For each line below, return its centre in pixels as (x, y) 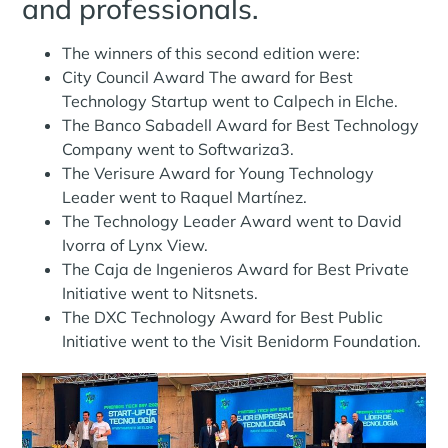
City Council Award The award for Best (208, 76)
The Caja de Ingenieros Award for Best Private (236, 268)
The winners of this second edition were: (211, 52)
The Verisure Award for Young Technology (218, 172)
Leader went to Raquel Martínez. (185, 196)
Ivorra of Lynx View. (135, 244)
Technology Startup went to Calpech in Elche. (230, 100)
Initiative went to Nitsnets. (160, 292)
